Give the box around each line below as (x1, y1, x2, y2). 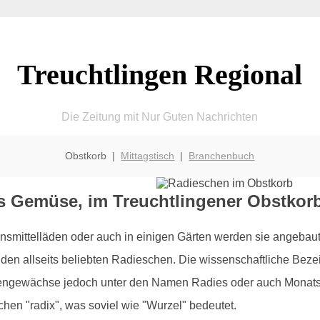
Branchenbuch (189, 149, 255, 161)
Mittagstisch (121, 149, 175, 161)
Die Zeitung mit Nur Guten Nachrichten (61, 110, 259, 123)
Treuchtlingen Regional (17, 58, 303, 91)
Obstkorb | (65, 149, 121, 161)
